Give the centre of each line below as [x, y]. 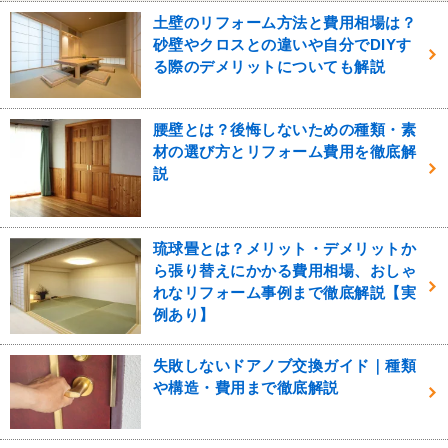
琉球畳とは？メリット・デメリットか [284, 248]
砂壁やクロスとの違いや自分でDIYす [282, 44]
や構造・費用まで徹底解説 [245, 388]
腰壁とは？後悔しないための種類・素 [284, 130]
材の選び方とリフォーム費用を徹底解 [284, 152]
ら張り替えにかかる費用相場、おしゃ [284, 270]
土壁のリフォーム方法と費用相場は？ [284, 22]
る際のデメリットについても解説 [269, 66]
